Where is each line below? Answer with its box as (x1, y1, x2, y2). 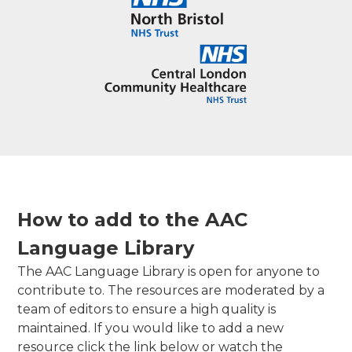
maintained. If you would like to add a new (17, 320, 284, 335)
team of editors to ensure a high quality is (17, 301, 277, 317)
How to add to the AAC (17, 207, 248, 231)
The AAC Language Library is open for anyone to (17, 263, 321, 279)
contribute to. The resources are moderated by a (17, 282, 325, 298)
